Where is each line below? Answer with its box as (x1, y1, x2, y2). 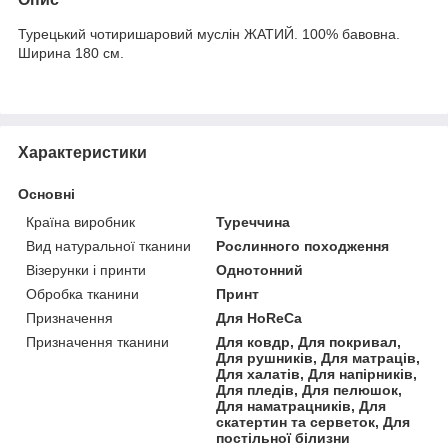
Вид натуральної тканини (26, 237, 191, 254)
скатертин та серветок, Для (216, 413, 411, 430)
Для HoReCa (216, 309, 303, 326)
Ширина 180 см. (18, 44, 124, 61)
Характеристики (18, 143, 147, 161)
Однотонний (216, 261, 304, 278)
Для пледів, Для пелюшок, (216, 381, 403, 398)
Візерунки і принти (26, 261, 146, 278)
